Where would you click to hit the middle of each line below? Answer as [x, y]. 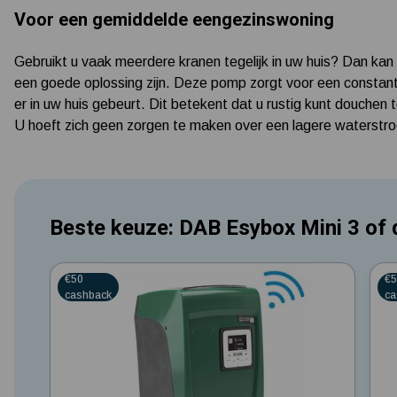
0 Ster [69, 269]
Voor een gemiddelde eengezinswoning [174, 19]
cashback [88, 295]
